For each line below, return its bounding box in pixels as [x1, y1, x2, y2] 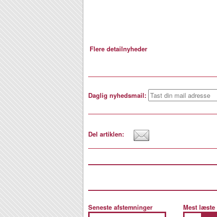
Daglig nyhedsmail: [88, 91, 146, 100]
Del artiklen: [88, 129, 124, 139]
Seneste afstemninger [88, 203, 153, 212]
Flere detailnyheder [90, 44, 147, 53]
